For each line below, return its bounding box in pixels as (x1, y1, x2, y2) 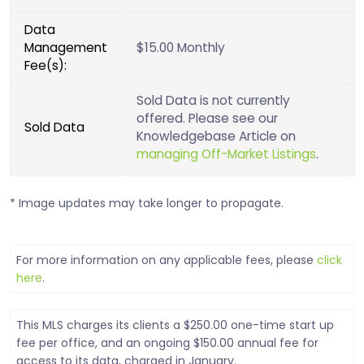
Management (24, 39, 108, 57)
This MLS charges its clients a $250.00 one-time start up (16, 317, 334, 334)
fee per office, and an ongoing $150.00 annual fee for (16, 335, 318, 352)
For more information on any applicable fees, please (16, 252, 317, 269)
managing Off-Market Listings (136, 145, 317, 163)
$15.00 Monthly (136, 39, 226, 57)
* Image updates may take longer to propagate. (10, 195, 284, 212)
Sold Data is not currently (136, 92, 291, 110)
